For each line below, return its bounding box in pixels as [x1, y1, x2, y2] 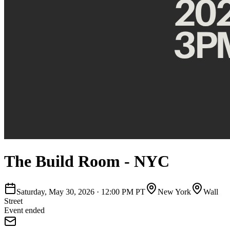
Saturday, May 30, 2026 [16, 187, 94, 196]
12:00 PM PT [101, 187, 145, 196]
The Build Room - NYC [4, 152, 169, 171]
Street [4, 196, 23, 205]
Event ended [4, 205, 45, 215]
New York [158, 187, 191, 196]
